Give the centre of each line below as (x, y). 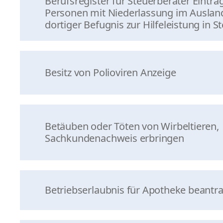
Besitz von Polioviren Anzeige (111, 72)
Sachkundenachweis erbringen (114, 138)
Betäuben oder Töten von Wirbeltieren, (132, 126)
